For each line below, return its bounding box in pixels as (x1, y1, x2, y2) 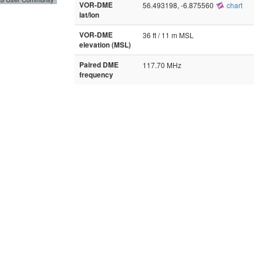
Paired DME (79, 59, 119, 70)
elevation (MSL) (79, 39, 131, 50)
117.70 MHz (143, 59, 181, 70)
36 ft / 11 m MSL (143, 29, 194, 40)
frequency (79, 69, 113, 80)
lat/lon (79, 9, 99, 20)
